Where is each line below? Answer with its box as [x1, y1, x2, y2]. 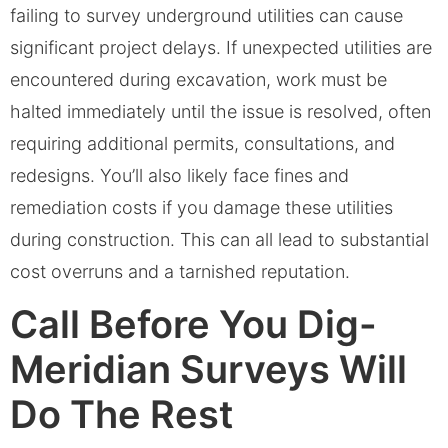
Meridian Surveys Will [10, 346, 407, 393]
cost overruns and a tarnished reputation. [10, 260, 355, 282]
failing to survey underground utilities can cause [10, 4, 403, 26]
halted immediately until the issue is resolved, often [10, 100, 431, 122]
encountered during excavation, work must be [10, 68, 387, 90]
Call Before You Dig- [10, 301, 377, 348]
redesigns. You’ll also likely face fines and [10, 164, 349, 186]
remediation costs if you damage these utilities [10, 196, 393, 218]
